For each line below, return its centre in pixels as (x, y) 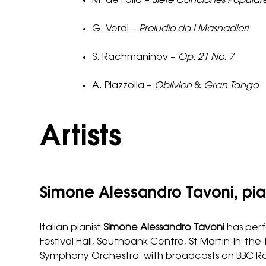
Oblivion (173, 86)
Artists (81, 138)
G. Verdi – (116, 29)
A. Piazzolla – (123, 86)
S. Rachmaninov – (135, 57)
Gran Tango (231, 86)
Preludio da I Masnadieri (194, 29)
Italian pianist (72, 228)
